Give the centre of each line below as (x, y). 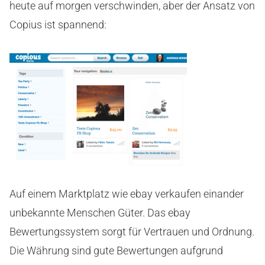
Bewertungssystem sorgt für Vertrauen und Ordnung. (132, 232)
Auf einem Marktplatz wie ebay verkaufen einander (127, 194)
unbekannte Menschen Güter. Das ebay (100, 213)
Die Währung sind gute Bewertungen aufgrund (116, 251)
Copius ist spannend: (58, 25)
